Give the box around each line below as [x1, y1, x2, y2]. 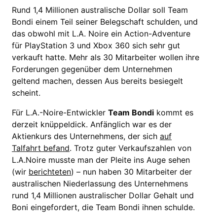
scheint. [12, 88, 40, 98]
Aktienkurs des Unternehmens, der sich [12, 131, 160, 141]
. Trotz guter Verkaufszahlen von [70, 143, 191, 153]
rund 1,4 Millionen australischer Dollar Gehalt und [12, 190, 194, 200]
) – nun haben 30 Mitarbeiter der [71, 167, 192, 177]
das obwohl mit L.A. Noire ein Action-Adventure [12, 29, 190, 38]
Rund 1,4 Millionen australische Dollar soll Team [12, 5, 188, 15]
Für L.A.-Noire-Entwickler [12, 108, 108, 117]
